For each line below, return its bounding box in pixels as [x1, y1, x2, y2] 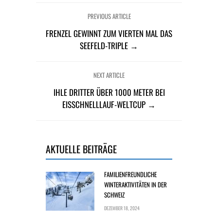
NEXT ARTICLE [93, 70, 125, 80]
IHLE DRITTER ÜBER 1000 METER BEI [53, 86, 165, 98]
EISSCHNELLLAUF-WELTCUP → [62, 98, 156, 110]
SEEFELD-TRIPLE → [80, 39, 138, 52]
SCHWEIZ [104, 190, 125, 200]
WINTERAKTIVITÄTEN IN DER [104, 180, 167, 189]
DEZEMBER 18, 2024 [104, 204, 140, 212]
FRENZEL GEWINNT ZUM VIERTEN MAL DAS [46, 27, 172, 39]
